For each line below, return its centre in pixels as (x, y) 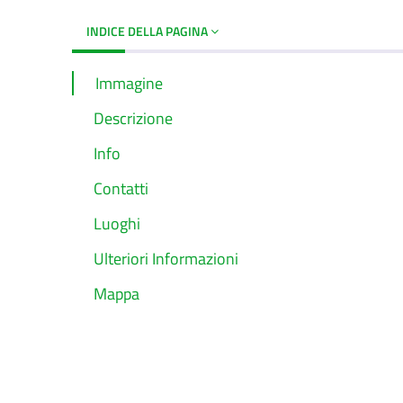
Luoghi (117, 224)
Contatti (121, 189)
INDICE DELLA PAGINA (148, 31)
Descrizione (133, 118)
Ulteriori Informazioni (166, 259)
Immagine (129, 83)
